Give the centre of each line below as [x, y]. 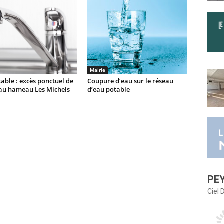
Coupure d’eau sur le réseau [130, 81]
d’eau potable [108, 89]
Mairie [97, 70]
